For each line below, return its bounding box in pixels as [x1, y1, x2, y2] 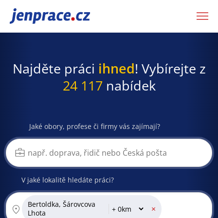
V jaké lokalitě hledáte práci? [21, 175, 114, 184]
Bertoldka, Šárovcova [28, 200, 95, 209]
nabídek [102, 76, 156, 94]
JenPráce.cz [10, 9, 60, 23]
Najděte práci [12, 59, 98, 77]
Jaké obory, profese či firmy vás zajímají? [29, 121, 160, 131]
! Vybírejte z [134, 59, 206, 77]
